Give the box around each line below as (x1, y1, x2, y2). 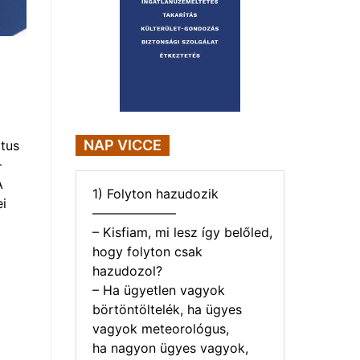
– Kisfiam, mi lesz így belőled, (92, 223, 272, 240)
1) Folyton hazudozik (92, 185, 219, 202)
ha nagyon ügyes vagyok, (92, 339, 248, 356)
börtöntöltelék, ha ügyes (92, 301, 242, 317)
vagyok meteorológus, (92, 320, 229, 337)
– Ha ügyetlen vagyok (92, 281, 225, 298)
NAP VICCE (84, 136, 162, 153)
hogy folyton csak (92, 243, 202, 260)
